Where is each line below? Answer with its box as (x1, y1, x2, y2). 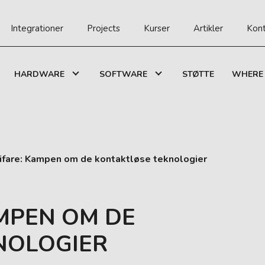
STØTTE (182, 69, 214, 80)
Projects (87, 22, 120, 34)
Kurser (144, 22, 170, 34)
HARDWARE (14, 69, 64, 80)
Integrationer (11, 22, 63, 34)
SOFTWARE (99, 69, 147, 80)
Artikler (193, 22, 223, 34)
